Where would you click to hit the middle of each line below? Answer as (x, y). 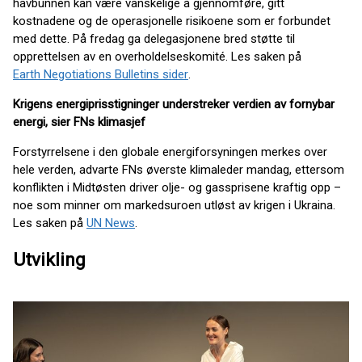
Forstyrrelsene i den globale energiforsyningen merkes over (170, 152)
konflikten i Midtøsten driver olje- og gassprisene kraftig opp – (177, 187)
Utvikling (49, 260)
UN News (111, 223)
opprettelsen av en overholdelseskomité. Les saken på (157, 56)
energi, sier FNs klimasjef (79, 122)
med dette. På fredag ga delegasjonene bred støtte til (154, 38)
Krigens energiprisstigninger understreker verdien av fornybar (174, 104)
